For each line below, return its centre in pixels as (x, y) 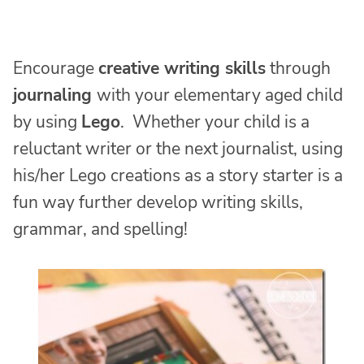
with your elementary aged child (220, 95)
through (298, 69)
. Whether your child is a (215, 122)
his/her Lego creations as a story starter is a (178, 176)
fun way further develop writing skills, (158, 203)
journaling (55, 95)
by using (47, 122)
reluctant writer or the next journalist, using (178, 149)
